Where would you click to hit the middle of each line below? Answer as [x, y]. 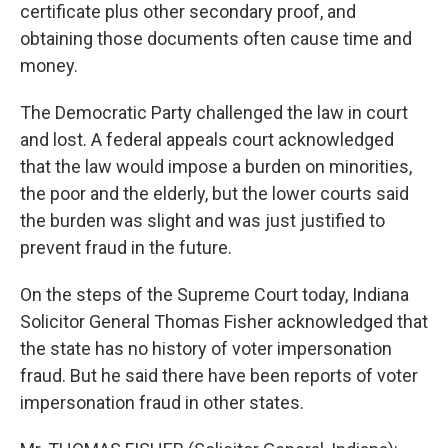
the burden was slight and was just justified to [202, 220]
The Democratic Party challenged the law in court [214, 112]
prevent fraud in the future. [126, 247]
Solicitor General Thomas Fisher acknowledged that [224, 321]
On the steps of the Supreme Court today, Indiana [214, 294]
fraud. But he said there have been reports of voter [219, 375]
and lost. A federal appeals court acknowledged [207, 139]
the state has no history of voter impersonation [206, 348]
